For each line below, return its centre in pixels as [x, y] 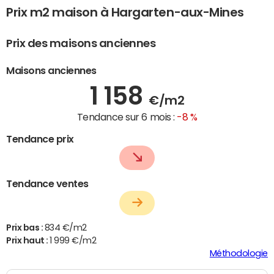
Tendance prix [40, 139]
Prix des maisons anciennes [81, 44]
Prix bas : [25, 228]
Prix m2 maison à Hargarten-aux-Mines [125, 13]
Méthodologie [239, 254]
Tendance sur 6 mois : [127, 117]
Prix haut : [28, 241]
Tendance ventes [47, 184]
